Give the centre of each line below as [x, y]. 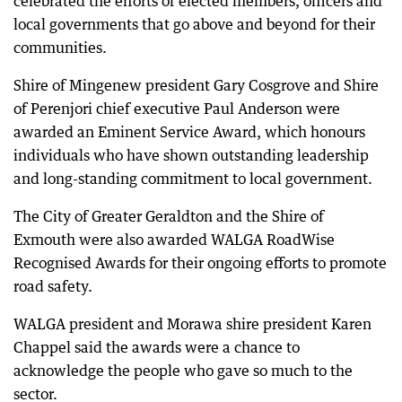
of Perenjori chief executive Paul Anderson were [177, 109]
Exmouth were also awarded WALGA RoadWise [174, 240]
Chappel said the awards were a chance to [157, 347]
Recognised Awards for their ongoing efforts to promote [200, 263]
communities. [60, 48]
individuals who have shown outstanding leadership [191, 155]
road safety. [53, 286]
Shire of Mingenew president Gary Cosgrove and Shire [196, 85]
